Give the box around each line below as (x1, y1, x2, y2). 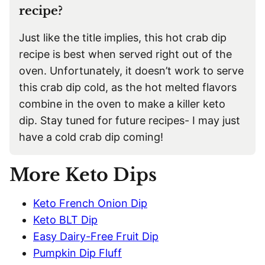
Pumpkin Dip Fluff (33, 247, 122, 259)
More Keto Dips (9, 164, 157, 186)
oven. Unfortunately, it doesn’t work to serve (19, 64, 244, 77)
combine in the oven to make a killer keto (19, 98, 225, 110)
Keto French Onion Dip (33, 197, 147, 209)
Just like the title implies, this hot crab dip (19, 31, 227, 44)
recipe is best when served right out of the (19, 48, 232, 60)
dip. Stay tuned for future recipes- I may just (19, 114, 240, 127)
